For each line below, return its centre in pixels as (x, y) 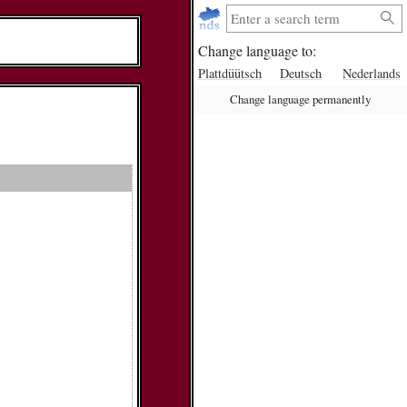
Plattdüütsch (229, 73)
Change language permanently (300, 99)
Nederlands (371, 73)
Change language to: (257, 51)
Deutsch (300, 73)
